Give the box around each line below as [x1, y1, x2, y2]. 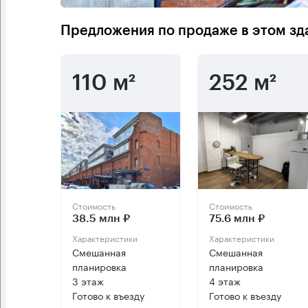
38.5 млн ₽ [72, 213, 130, 225]
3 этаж [72, 273, 104, 289]
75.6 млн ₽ [208, 213, 265, 225]
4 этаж [208, 273, 241, 289]
